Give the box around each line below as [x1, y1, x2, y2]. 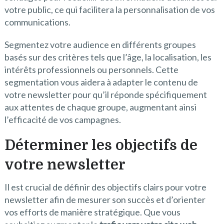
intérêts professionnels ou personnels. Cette [4, 64, 178, 75]
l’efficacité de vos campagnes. [4, 114, 121, 125]
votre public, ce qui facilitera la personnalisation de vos [4, 4, 215, 15]
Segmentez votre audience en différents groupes [4, 39, 196, 50]
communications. [4, 16, 70, 28]
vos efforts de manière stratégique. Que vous [4, 206, 180, 218]
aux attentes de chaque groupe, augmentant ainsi [4, 101, 196, 113]
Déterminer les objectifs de [4, 137, 197, 154]
